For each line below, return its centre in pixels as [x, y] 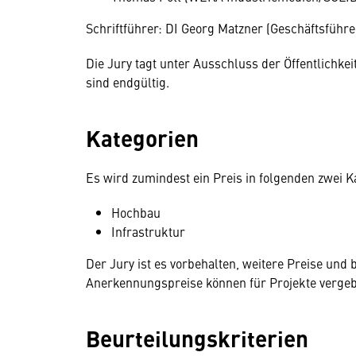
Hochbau [136, 212]
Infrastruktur [148, 231]
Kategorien [142, 137]
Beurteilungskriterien [197, 338]
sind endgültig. [128, 82]
